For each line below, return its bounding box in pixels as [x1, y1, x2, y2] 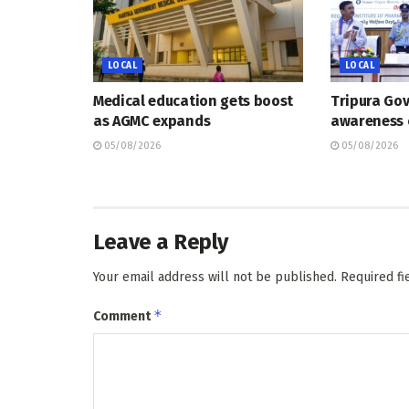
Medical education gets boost [93, 91, 294, 110]
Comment [93, 308, 153, 324]
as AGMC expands [93, 111, 211, 130]
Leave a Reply [93, 228, 228, 255]
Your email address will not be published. [93, 268, 337, 285]
